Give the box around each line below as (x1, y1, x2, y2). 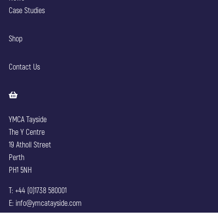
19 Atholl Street (8, 140, 51, 149)
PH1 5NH (8, 165, 32, 175)
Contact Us (8, 62, 40, 72)
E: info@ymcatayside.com (8, 198, 82, 208)
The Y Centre (8, 127, 45, 137)
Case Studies (8, 5, 45, 15)
